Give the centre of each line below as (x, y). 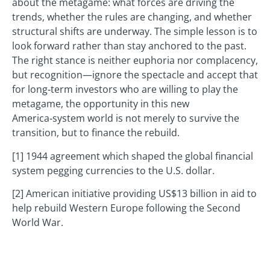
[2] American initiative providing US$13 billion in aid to (134, 194)
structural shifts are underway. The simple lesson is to (135, 32)
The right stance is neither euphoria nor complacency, (135, 61)
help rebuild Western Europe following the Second (126, 208)
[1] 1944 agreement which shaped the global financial (133, 156)
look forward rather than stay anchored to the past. (129, 46)
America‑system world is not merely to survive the (126, 118)
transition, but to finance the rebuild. (96, 133)
